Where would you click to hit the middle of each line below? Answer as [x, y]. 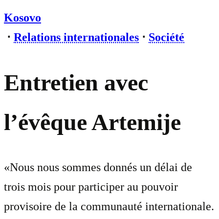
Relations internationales [76, 37]
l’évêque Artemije [92, 122]
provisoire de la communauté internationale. [109, 207]
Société [166, 37]
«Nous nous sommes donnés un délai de [98, 167]
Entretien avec [76, 83]
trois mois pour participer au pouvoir [91, 187]
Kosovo [22, 18]
